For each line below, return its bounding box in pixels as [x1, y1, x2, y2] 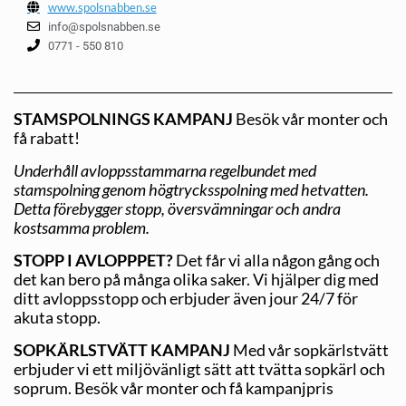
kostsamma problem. [14, 217, 150, 237]
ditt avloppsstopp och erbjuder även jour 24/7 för [14, 287, 358, 308]
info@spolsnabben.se [47, 19, 160, 34]
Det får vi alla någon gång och [173, 249, 380, 270]
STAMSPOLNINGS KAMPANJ [14, 108, 233, 129]
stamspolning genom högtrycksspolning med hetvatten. [14, 179, 369, 199]
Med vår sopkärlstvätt [230, 339, 389, 360]
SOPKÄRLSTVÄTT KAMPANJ [14, 339, 230, 360]
